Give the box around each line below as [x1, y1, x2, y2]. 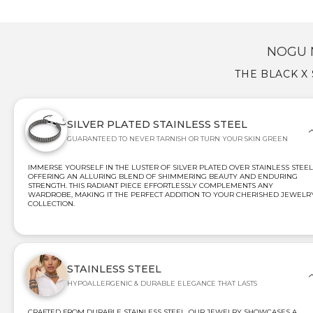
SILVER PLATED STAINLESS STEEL [67, 117, 247, 131]
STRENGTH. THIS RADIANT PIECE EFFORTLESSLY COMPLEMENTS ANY [28, 180, 273, 190]
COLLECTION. [28, 198, 75, 208]
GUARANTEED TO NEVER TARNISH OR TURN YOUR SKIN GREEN [67, 134, 288, 143]
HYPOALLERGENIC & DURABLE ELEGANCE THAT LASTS [67, 279, 257, 287]
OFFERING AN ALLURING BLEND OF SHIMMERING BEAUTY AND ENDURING [28, 171, 298, 181]
